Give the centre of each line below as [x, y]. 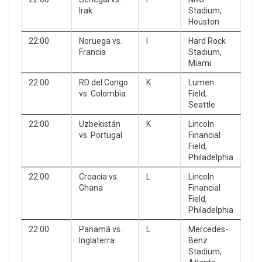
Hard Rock [207, 41]
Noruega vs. [101, 41]
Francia [92, 52]
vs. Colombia [102, 93]
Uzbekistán [100, 124]
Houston [204, 21]
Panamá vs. [101, 229]
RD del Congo [104, 82]
